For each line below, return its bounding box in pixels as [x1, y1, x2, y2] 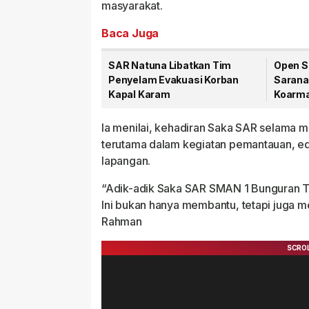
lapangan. [101, 154, 151, 168]
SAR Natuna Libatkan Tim [108, 59, 232, 71]
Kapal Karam [108, 88, 170, 100]
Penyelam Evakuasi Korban [108, 74, 239, 86]
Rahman [101, 215, 142, 228]
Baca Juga [101, 26, 159, 40]
